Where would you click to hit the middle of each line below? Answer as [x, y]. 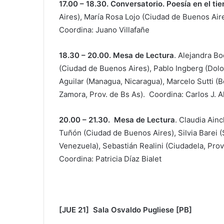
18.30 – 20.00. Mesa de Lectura [116, 55]
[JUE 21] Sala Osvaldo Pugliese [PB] [125, 209]
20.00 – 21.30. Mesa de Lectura [117, 119]
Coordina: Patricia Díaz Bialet [110, 158]
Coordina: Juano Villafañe [104, 29]
